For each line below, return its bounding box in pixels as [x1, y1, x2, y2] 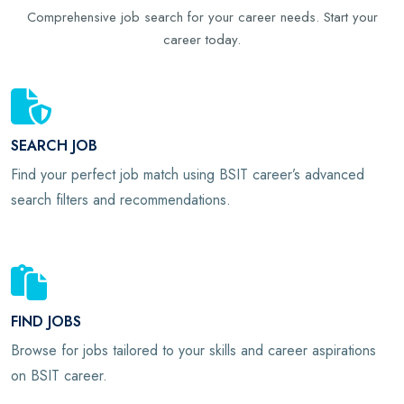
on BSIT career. [11, 365, 107, 387]
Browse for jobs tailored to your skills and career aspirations [11, 340, 376, 362]
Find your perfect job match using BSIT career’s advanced [11, 164, 364, 185]
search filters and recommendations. [11, 189, 231, 210]
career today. [163, 29, 241, 50]
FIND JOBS [11, 311, 81, 333]
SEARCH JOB [11, 135, 97, 156]
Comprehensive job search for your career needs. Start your [26, 6, 378, 27]
